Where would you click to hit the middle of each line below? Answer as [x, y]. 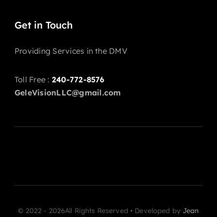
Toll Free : [33, 80]
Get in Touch [43, 25]
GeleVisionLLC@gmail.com [68, 93]
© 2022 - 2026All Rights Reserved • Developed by [101, 211]
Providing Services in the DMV [71, 51]
